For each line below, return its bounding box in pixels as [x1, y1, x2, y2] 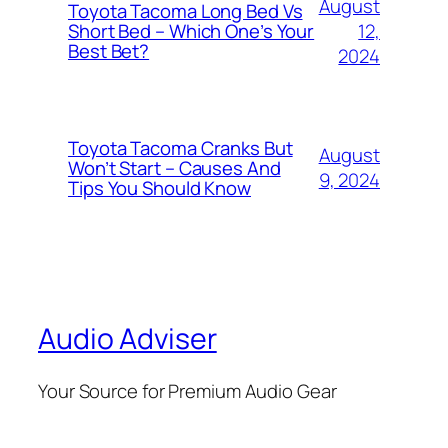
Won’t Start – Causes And [68, 155, 281, 182]
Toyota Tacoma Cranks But [68, 135, 293, 162]
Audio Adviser [38, 319, 217, 359]
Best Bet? [68, 38, 150, 65]
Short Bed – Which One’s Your [68, 18, 315, 45]
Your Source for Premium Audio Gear [38, 377, 337, 404]
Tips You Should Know [68, 175, 251, 202]
